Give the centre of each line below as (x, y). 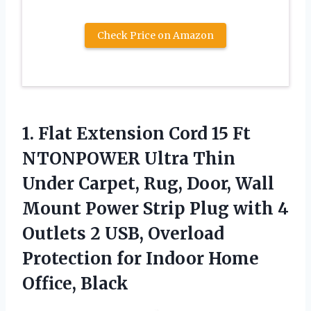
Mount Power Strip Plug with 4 (155, 208)
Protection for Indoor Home (141, 258)
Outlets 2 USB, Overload (123, 233)
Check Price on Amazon (155, 35)
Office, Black (75, 283)
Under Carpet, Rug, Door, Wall (148, 183)
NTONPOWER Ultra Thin (129, 158)
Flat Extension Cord (123, 133)
